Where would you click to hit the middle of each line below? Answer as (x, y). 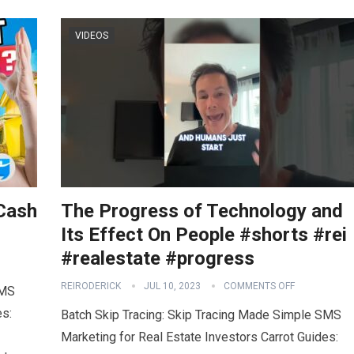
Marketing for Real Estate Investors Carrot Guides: (200, 337)
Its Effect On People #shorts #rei (204, 235)
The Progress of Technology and (202, 211)
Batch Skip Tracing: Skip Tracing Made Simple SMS (201, 315)
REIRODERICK (91, 286)
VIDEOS (92, 36)
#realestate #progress (158, 258)
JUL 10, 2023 (172, 286)
